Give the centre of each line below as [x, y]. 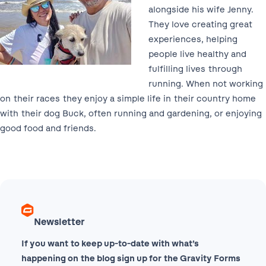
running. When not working [205, 83]
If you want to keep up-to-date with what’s [110, 244]
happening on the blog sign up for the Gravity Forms [131, 259]
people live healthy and [197, 54]
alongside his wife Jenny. [201, 9]
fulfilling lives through [195, 69]
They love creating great [200, 24]
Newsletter [59, 222]
